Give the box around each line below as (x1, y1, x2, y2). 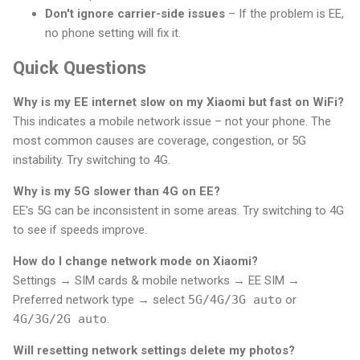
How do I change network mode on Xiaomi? (13, 253, 258, 268)
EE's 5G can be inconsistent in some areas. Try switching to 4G (13, 202, 344, 218)
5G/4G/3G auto (188, 292, 282, 307)
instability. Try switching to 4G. (13, 152, 170, 167)
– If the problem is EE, (225, 6, 344, 22)
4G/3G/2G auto (13, 311, 107, 326)
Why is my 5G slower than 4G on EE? (13, 183, 220, 198)
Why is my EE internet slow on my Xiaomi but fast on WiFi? (13, 94, 344, 109)
